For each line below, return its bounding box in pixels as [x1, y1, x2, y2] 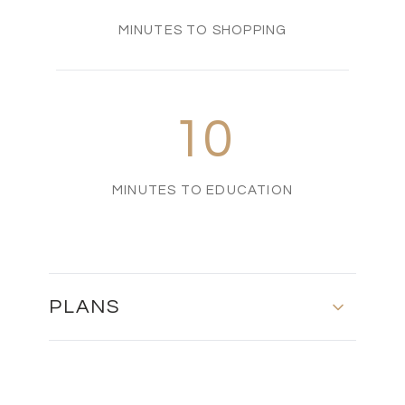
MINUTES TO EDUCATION [112, 184, 293, 198]
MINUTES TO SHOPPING [118, 24, 287, 38]
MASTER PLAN [99, 379, 195, 394]
